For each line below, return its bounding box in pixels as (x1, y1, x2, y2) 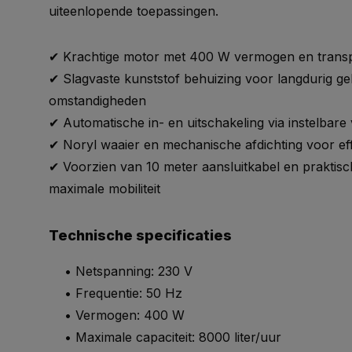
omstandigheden (49, 93, 146, 108)
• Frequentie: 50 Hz (49, 285, 182, 301)
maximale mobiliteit (49, 181, 160, 196)
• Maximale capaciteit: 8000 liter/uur (49, 329, 281, 345)
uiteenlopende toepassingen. (49, 3, 218, 19)
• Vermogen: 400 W (49, 307, 185, 323)
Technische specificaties (49, 227, 232, 244)
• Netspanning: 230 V (49, 263, 192, 279)
